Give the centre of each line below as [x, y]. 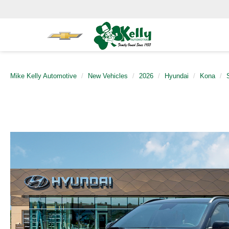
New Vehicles [108, 76]
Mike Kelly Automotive [43, 76]
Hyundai [177, 76]
